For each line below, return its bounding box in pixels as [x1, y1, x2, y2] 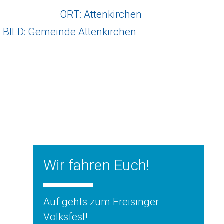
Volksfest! [43, 210, 87, 223]
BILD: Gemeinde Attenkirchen [3, 25, 136, 38]
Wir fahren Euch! [43, 156, 150, 174]
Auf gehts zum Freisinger [43, 195, 159, 208]
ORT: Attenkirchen [60, 8, 142, 20]
